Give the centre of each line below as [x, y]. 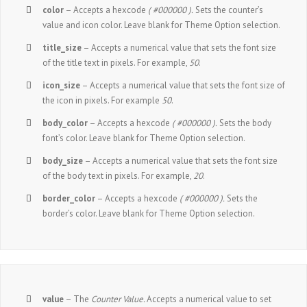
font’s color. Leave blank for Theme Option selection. [144, 138]
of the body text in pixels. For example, [118, 175]
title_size [62, 47]
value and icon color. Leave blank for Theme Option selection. [162, 25]
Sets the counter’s [229, 10]
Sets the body [245, 123]
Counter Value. [119, 299]
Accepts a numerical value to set [209, 299]
